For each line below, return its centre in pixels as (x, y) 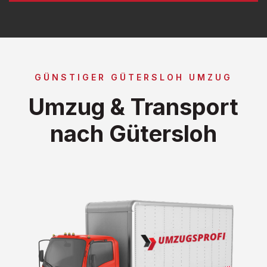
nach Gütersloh (133, 133)
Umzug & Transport (133, 106)
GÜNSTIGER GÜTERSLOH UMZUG (133, 77)
